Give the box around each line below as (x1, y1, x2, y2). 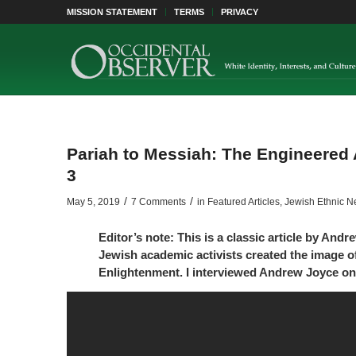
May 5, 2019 (66, 196, 120, 207)
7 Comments (130, 196, 186, 207)
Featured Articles (207, 196, 280, 207)
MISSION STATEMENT (66, 7, 157, 17)
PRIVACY (220, 7, 258, 17)
